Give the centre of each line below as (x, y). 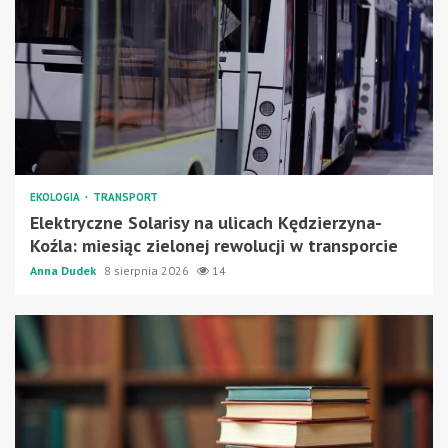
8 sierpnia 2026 (148, 270)
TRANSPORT (125, 196)
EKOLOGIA (56, 196)
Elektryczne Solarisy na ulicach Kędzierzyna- (206, 222)
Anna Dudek (64, 270)
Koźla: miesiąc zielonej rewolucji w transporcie (214, 245)
